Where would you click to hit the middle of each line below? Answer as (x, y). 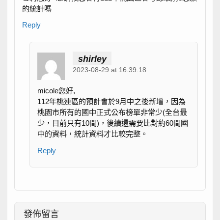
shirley (92, 58)
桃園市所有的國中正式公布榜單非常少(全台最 (112, 112)
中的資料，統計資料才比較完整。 (93, 134)
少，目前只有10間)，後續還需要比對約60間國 (113, 123)
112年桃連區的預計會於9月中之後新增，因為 (112, 102)
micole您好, (56, 91)
